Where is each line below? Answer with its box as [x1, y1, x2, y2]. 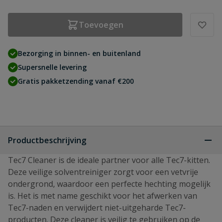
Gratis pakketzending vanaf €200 [18, 76, 134, 86]
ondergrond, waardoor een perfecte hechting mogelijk [8, 178, 211, 189]
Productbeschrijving [8, 135, 86, 146]
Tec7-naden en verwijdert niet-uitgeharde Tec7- [8, 202, 186, 213]
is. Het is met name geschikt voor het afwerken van [8, 190, 197, 201]
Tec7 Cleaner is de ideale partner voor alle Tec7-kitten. [8, 155, 210, 166]
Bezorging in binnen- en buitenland [18, 49, 141, 58]
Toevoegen [79, 19, 123, 30]
